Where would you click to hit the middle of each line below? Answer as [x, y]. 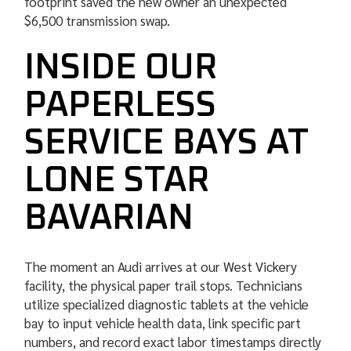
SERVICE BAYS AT [167, 143]
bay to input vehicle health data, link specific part [163, 323]
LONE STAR [117, 181]
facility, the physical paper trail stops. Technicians [164, 286]
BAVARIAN [114, 219]
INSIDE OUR [121, 68]
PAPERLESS [121, 106]
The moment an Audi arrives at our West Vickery [161, 267]
